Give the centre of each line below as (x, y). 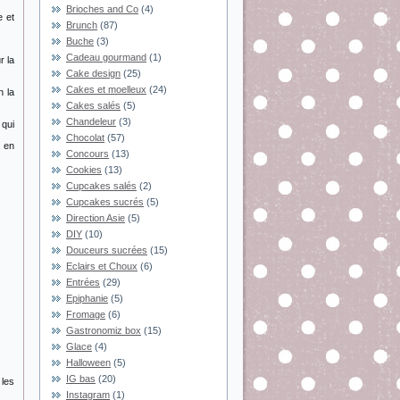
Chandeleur (91, 121)
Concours (87, 154)
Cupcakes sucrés (105, 202)
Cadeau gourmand (106, 57)
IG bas (81, 379)
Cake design (93, 73)
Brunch (82, 25)
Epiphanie (87, 298)
